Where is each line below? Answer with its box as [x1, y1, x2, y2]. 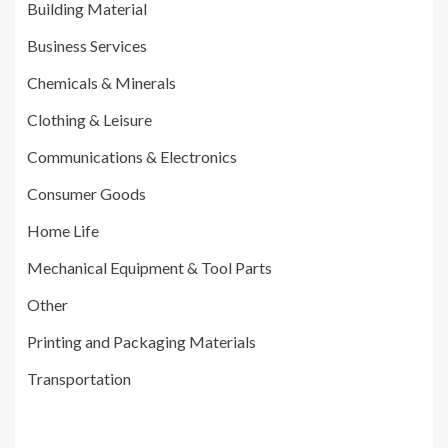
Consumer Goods [27, 183, 146, 203]
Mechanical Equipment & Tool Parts [27, 257, 272, 277]
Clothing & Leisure [27, 109, 152, 129]
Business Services [27, 35, 147, 55]
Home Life [27, 220, 99, 240]
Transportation [27, 368, 131, 388]
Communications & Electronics [27, 146, 237, 166]
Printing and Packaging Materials [27, 331, 256, 351]
